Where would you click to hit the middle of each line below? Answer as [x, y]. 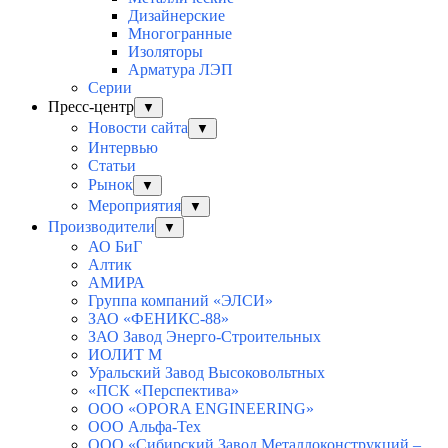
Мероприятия [134, 205]
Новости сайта [138, 127]
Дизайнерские [176, 15]
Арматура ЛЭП [180, 69]
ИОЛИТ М [125, 354]
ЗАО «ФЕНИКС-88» [158, 318]
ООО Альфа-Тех [144, 426]
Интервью [123, 147]
